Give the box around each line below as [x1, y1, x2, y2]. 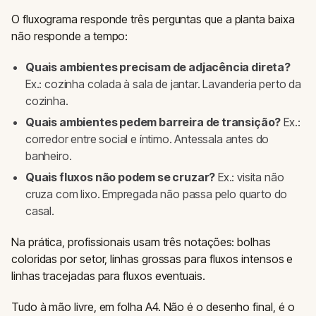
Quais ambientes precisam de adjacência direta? [25, 60, 291, 75]
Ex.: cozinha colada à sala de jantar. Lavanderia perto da [25, 77, 301, 92]
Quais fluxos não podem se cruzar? [25, 170, 216, 185]
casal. [25, 204, 54, 219]
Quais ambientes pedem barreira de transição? [25, 115, 281, 130]
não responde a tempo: [11, 29, 128, 44]
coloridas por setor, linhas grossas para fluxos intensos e [11, 252, 293, 267]
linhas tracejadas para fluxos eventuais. [11, 269, 205, 284]
